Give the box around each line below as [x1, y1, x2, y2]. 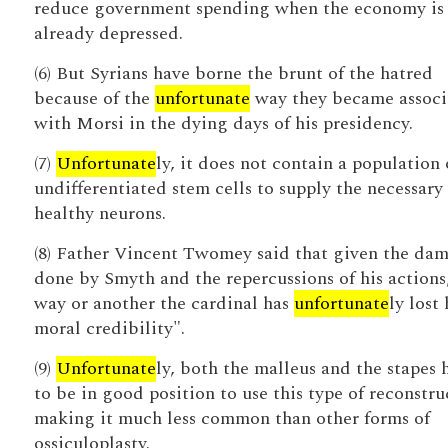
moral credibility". [33, 315, 185, 342]
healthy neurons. [33, 200, 166, 227]
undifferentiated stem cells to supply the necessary [33, 175, 443, 202]
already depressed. [33, 20, 183, 47]
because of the [33, 85, 155, 112]
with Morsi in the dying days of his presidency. [33, 110, 413, 137]
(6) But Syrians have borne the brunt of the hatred [33, 60, 433, 87]
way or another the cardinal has [33, 290, 294, 317]
